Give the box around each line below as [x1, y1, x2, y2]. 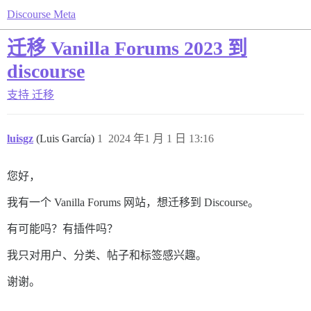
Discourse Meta [7, 8, 76, 20]
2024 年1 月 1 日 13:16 [108, 133, 214, 144]
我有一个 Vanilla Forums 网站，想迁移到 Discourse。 [7, 196, 259, 208]
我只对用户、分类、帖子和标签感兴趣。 [7, 249, 207, 261]
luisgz [7, 133, 33, 144]
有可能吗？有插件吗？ [7, 223, 118, 235]
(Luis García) [36, 133, 97, 144]
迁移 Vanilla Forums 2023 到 [7, 37, 247, 59]
